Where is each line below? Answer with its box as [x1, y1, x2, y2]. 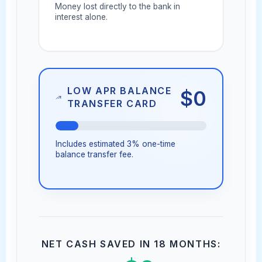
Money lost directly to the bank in [55, 2, 181, 12]
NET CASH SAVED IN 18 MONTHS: [41, 239, 221, 250]
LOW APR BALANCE [67, 85, 172, 97]
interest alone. [55, 12, 108, 22]
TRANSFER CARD [67, 98, 157, 110]
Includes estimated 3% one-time [56, 139, 176, 149]
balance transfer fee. [56, 150, 134, 159]
